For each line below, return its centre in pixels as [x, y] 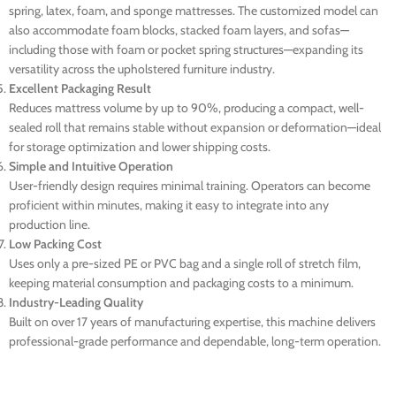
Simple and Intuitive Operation [91, 167]
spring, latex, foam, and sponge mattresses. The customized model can [194, 11]
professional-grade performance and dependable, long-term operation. [195, 342]
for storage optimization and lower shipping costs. [140, 147]
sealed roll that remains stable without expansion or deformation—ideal [195, 128]
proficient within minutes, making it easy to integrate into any [169, 206]
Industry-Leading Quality [76, 303]
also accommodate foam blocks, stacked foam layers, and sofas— [179, 30]
